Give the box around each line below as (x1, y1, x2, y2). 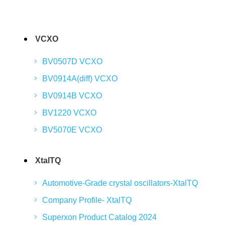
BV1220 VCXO (42, 108, 97, 117)
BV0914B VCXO (42, 91, 102, 100)
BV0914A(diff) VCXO (42, 74, 118, 83)
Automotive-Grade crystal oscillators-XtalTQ (42, 179, 198, 187)
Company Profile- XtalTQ (42, 196, 132, 204)
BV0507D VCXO (42, 57, 103, 66)
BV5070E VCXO (42, 126, 102, 134)
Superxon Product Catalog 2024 (42, 213, 157, 221)
